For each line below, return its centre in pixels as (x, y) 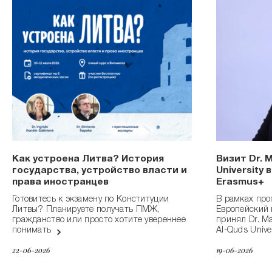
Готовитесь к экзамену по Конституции (91, 200)
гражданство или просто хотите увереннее (99, 221)
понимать (33, 231)
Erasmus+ (240, 183)
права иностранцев (60, 183)
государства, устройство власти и (100, 172)
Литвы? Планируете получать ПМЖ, (86, 210)
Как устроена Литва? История (88, 160)
